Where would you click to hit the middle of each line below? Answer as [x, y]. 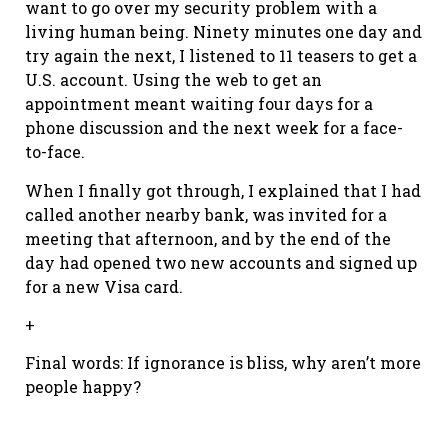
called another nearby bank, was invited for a [206, 214]
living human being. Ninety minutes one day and [223, 32]
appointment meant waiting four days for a [199, 104]
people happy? [83, 387]
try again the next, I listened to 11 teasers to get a [221, 56]
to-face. [55, 152]
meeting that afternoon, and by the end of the [208, 238]
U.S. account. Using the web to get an [173, 80]
